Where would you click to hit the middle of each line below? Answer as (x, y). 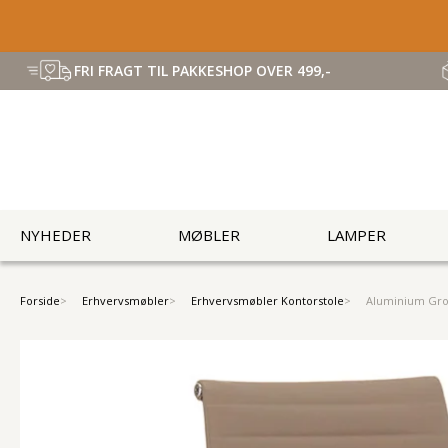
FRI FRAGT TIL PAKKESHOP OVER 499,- (202, 70)
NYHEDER (55, 235)
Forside (40, 301)
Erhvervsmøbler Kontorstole (267, 301)
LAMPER (357, 235)
